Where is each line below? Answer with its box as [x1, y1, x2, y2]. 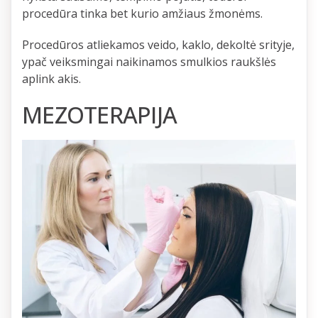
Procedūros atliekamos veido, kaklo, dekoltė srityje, [22, 37, 295, 53]
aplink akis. [22, 71, 81, 87]
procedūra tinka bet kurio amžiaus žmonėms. [22, 6, 263, 22]
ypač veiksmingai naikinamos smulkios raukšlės [22, 54, 276, 70]
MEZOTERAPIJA [22, 99, 177, 131]
